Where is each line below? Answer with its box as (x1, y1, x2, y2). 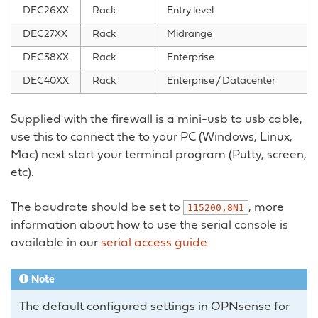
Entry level (167, 6, 214, 17)
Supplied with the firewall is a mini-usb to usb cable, (11, 114, 302, 126)
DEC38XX (23, 53, 69, 64)
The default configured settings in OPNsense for (19, 301, 290, 314)
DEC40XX (23, 76, 69, 87)
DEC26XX (23, 6, 69, 17)
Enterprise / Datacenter (167, 76, 275, 87)
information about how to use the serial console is (11, 219, 288, 232)
